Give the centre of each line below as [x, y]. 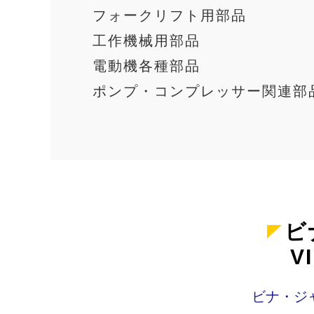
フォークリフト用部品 [170, 16]
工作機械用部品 [146, 41]
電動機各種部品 [146, 66]
